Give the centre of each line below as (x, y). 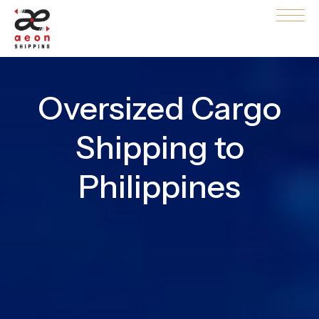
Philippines (159, 186)
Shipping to (159, 147)
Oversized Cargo (159, 108)
